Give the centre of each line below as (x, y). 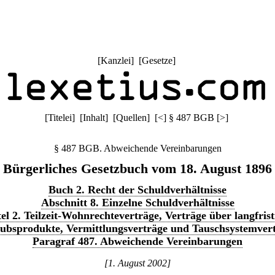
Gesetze (157, 60)
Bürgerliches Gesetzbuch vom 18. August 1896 (137, 168)
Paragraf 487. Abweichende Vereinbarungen (137, 241)
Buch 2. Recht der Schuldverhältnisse (137, 190)
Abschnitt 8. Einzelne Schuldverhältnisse (137, 203)
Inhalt (94, 118)
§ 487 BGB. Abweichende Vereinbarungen (137, 148)
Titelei (60, 118)
